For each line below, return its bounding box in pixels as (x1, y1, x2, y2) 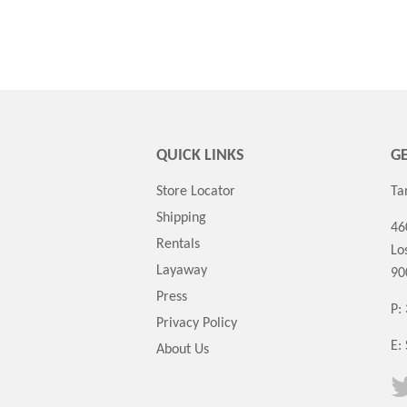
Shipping (156, 211, 206, 225)
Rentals (156, 237, 200, 252)
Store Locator (156, 184, 235, 199)
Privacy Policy (156, 316, 237, 331)
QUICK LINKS (156, 147, 244, 164)
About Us (156, 342, 209, 357)
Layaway (156, 263, 207, 278)
